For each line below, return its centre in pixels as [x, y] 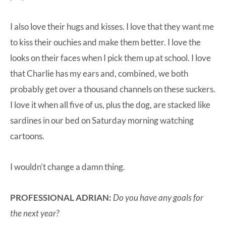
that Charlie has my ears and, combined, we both [99, 73]
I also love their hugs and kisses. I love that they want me [112, 26]
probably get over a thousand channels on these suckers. [113, 89]
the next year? [35, 213]
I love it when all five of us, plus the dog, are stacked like [110, 104]
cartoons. [27, 136]
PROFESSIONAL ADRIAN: [61, 197]
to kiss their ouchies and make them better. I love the [105, 42]
